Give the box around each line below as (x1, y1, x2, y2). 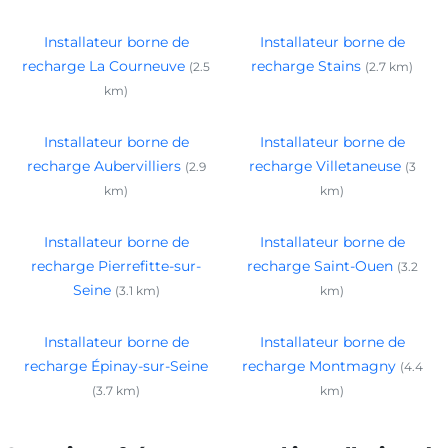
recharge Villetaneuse (248, 156, 401, 175)
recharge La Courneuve (22, 56, 185, 75)
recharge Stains (251, 56, 361, 75)
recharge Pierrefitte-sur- (31, 256, 201, 275)
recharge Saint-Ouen (246, 256, 393, 275)
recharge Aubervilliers (26, 156, 181, 175)
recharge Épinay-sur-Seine (24, 356, 208, 375)
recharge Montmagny (241, 356, 396, 375)
